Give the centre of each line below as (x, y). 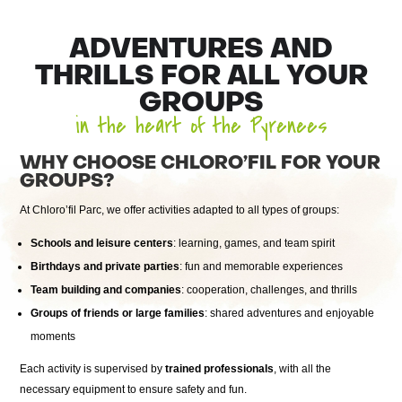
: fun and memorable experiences (262, 267)
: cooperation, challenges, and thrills (270, 290)
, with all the (303, 369)
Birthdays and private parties (105, 267)
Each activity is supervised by (93, 369)
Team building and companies (106, 290)
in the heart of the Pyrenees (201, 126)
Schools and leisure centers (102, 243)
